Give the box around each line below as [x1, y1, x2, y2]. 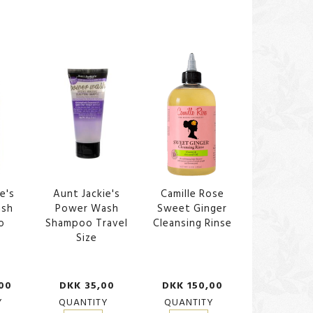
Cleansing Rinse [152, 214, 232, 233]
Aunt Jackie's [53, 185, 121, 203]
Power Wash [54, 200, 119, 218]
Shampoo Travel [45, 214, 129, 233]
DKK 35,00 [59, 277, 115, 294]
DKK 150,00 [161, 277, 223, 294]
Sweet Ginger [157, 200, 228, 218]
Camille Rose [160, 185, 224, 203]
